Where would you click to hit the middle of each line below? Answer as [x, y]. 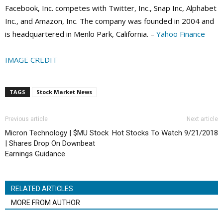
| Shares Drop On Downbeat [50, 144]
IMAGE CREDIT [31, 60]
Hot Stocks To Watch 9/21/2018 [165, 133]
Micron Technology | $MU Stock [57, 133]
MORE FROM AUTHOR [46, 203]
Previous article [26, 119]
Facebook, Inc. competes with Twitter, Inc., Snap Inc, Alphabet [111, 8]
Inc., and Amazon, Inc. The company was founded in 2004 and [110, 21]
